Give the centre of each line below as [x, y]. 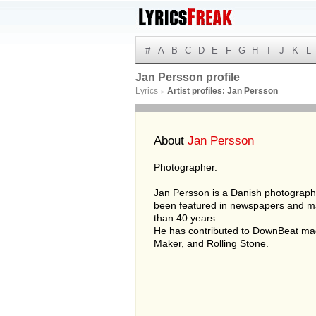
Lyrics [147, 91]
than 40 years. [186, 218]
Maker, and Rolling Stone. [211, 243]
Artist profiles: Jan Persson [223, 91]
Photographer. [186, 167]
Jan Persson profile [188, 77]
